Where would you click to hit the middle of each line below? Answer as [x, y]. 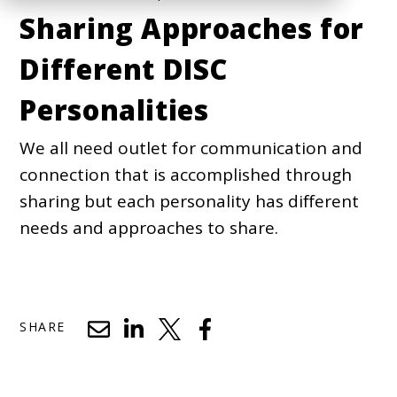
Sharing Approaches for [192, 28]
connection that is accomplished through [186, 174]
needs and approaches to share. [149, 227]
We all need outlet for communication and [191, 148]
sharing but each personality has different [190, 201]
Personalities [114, 109]
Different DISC [124, 69]
